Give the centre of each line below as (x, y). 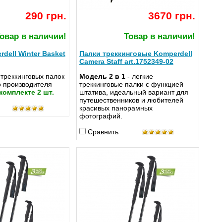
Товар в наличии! (159, 37)
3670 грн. (171, 16)
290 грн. (46, 16)
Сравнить (103, 132)
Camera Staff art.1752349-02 (126, 62)
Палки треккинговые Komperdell (136, 54)
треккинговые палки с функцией (131, 84)
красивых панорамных (116, 108)
